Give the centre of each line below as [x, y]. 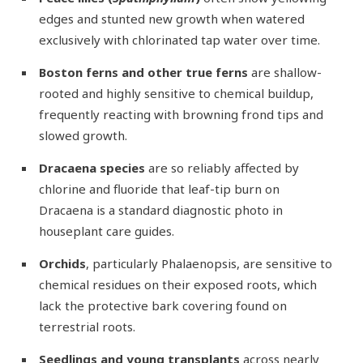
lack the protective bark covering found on [162, 305]
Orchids [62, 263]
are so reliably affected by [222, 167]
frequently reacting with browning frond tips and [181, 114]
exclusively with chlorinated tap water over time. [179, 39]
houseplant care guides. [106, 231]
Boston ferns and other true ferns [143, 72]
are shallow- [284, 72]
